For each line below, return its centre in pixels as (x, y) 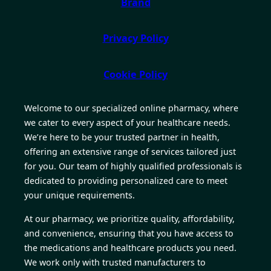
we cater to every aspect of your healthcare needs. (127, 123)
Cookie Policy (135, 74)
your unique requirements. (80, 195)
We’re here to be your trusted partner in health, (122, 137)
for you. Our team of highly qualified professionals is (133, 166)
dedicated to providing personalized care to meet (126, 181)
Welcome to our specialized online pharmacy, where (131, 108)
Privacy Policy (135, 38)
